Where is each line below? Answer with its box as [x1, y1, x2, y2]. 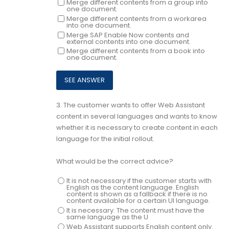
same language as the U [66, 212, 148, 222]
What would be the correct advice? [56, 156, 173, 166]
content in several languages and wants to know [56, 111, 217, 121]
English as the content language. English [66, 182, 199, 193]
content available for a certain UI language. [66, 196, 210, 206]
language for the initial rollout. [56, 134, 154, 144]
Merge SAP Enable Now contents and [66, 30, 189, 40]
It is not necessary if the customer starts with [66, 176, 212, 186]
